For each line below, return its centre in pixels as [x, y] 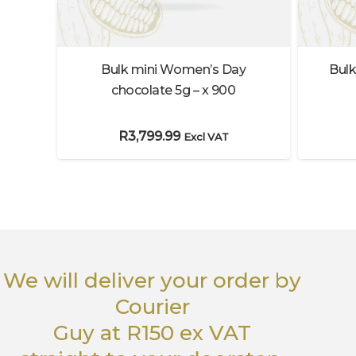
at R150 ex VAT [173, 333]
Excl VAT [206, 137]
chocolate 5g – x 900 [174, 91]
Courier [152, 306]
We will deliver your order [139, 280]
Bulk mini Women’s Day [174, 70]
